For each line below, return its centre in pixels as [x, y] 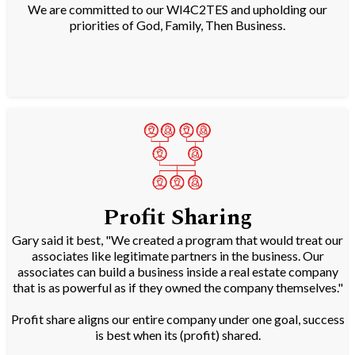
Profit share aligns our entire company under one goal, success [177, 319]
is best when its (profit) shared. [177, 335]
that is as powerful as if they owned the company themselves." [177, 288]
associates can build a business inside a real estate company [177, 272]
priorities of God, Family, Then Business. [177, 25]
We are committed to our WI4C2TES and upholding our [177, 10]
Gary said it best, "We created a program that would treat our [177, 240]
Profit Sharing [177, 218]
